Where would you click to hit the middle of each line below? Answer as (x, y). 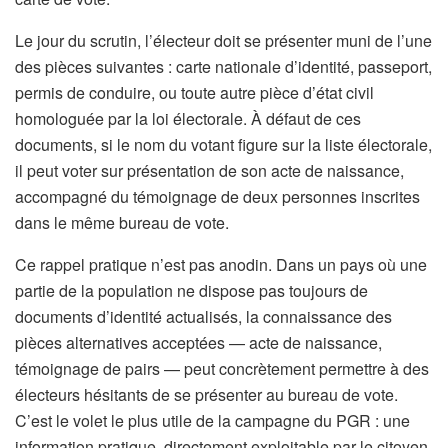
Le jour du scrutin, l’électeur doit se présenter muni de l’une (223, 41)
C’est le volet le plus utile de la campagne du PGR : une (212, 421)
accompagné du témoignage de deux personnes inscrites (217, 197)
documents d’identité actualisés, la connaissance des (203, 317)
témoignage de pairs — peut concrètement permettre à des (222, 369)
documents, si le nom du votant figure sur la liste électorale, (223, 145)
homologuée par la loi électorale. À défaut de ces (188, 119)
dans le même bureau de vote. (122, 223)
